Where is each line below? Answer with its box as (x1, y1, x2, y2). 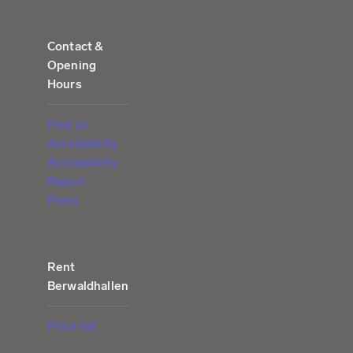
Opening (47, 57, 97, 72)
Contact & (47, 38, 104, 54)
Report (47, 173, 86, 188)
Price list (47, 318, 97, 333)
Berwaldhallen (47, 277, 129, 293)
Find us (47, 116, 87, 132)
